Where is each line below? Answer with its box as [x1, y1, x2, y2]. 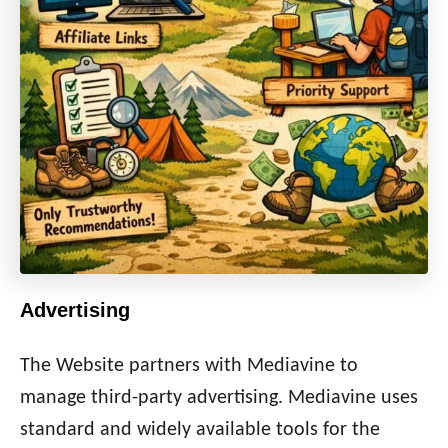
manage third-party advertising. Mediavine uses [20, 388, 418, 409]
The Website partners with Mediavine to [20, 356, 358, 377]
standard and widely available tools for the [20, 420, 380, 441]
